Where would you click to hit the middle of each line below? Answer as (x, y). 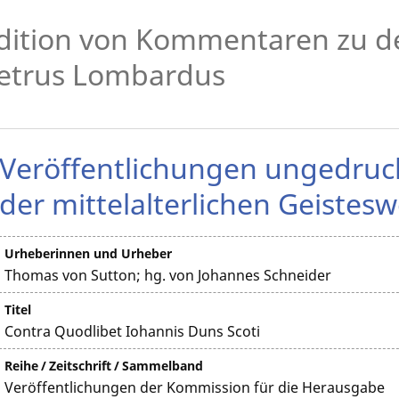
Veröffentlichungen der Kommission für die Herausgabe (195, 387)
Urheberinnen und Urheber (89, 253)
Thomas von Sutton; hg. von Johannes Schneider (168, 275)
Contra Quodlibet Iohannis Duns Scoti (133, 331)
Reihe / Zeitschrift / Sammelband (104, 366)
